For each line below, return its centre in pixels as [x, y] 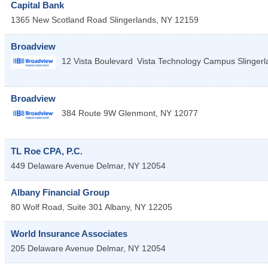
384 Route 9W [89, 113]
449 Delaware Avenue [52, 165]
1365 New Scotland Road [59, 20]
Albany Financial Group [60, 192]
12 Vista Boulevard [97, 61]
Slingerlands [133, 20]
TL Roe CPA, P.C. [47, 151]
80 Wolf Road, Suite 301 [57, 207]
